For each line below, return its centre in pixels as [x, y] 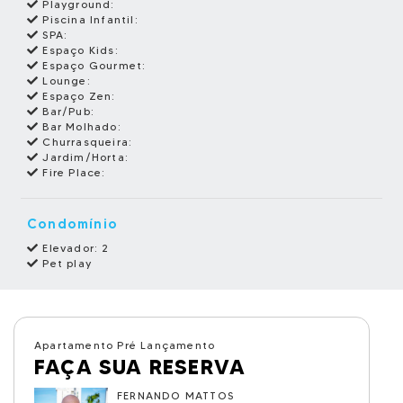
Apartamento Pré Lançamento [125, 345]
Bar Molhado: [80, 126]
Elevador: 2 [74, 248]
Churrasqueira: [86, 142]
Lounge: [65, 81]
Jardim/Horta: [84, 157]
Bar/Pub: [67, 111]
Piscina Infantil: [89, 19]
